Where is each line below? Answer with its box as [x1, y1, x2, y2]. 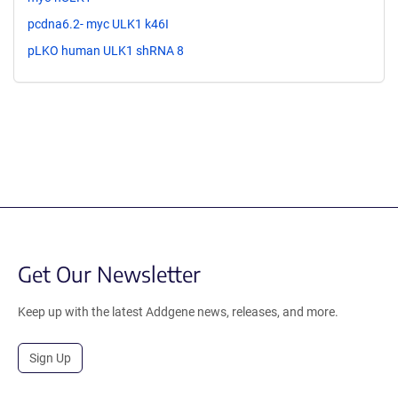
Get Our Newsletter [18, 259, 201, 287]
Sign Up [29, 350, 71, 365]
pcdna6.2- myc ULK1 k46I [28, 16, 169, 31]
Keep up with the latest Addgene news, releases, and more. [18, 304, 338, 319]
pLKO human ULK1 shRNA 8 [28, 43, 184, 58]
